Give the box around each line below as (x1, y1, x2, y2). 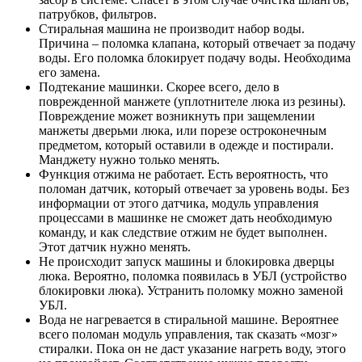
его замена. (39, 65, 100, 79)
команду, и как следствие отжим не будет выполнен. (39, 225, 327, 239)
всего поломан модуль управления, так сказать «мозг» (39, 326, 338, 341)
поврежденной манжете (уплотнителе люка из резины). (39, 94, 346, 108)
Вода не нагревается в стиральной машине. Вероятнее (39, 312, 339, 326)
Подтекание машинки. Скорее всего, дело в (39, 79, 280, 94)
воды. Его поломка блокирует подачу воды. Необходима (39, 50, 351, 65)
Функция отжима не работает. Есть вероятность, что (39, 166, 328, 181)
